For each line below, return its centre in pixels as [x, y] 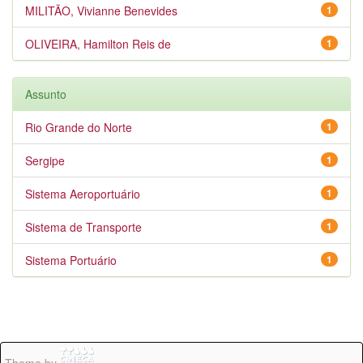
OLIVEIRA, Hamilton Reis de [98, 44]
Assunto [46, 94]
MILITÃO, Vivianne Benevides [101, 11]
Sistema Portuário [71, 260]
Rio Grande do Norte [79, 127]
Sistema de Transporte [83, 227]
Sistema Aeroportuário [83, 194]
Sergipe [45, 160]
